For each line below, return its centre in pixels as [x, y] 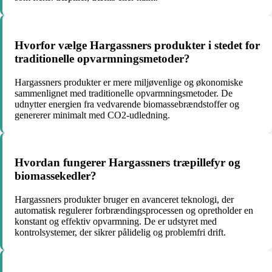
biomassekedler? [56, 176]
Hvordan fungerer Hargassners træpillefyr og [127, 163]
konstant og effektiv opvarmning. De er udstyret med [116, 221]
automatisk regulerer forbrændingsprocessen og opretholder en [134, 210]
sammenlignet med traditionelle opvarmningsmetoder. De [124, 93]
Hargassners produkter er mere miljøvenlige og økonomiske [129, 82]
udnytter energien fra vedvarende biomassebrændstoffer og [127, 104]
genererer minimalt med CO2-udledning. [92, 115]
